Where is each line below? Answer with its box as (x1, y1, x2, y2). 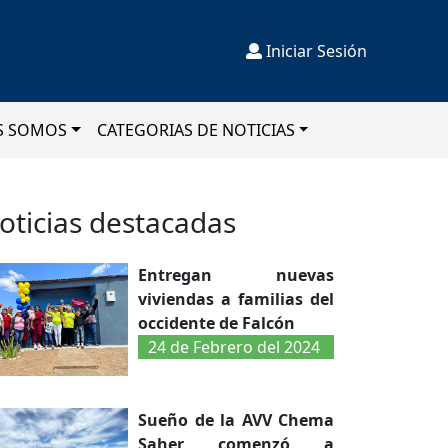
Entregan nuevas (138, 264, 334, 286)
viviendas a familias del (138, 288, 334, 310)
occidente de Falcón (138, 312, 295, 334)
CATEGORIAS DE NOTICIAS (96, 119, 295, 141)
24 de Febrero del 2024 (148, 336, 320, 358)
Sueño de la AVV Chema (138, 408, 334, 431)
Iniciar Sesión (261, 40, 367, 62)
